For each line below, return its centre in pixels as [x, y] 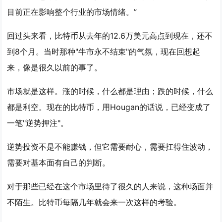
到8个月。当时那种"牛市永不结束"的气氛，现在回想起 [104, 52]
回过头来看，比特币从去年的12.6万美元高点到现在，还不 [110, 36]
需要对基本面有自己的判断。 [59, 163]
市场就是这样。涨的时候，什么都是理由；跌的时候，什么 [110, 91]
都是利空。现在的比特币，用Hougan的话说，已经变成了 [109, 107]
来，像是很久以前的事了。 [55, 67]
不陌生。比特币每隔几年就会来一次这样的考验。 [94, 202]
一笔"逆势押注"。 [38, 123]
